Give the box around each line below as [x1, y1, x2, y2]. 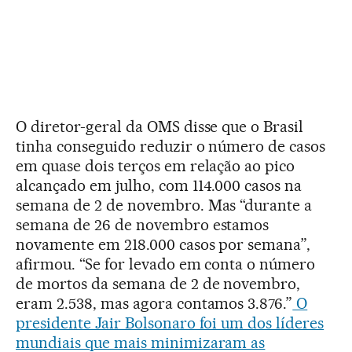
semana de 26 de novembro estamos [16, 214, 269, 234]
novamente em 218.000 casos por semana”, [16, 234, 311, 254]
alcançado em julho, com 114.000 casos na [16, 175, 302, 195]
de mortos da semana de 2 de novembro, [16, 273, 301, 293]
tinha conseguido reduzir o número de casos [16, 136, 326, 156]
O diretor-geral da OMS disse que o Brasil [16, 116, 304, 136]
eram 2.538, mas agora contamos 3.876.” [16, 293, 293, 313]
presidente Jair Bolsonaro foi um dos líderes [16, 313, 324, 332]
